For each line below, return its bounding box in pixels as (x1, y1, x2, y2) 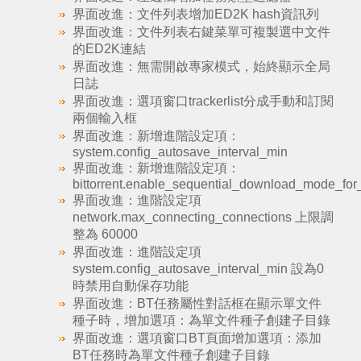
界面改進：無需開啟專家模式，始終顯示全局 (72, 60, 330, 73)
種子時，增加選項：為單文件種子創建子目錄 (72, 313, 330, 327)
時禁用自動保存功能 (72, 279, 189, 293)
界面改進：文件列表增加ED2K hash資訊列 (72, 7, 319, 21)
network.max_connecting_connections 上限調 (72, 210, 334, 224)
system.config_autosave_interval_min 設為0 (72, 262, 324, 276)
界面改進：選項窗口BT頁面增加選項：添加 (72, 331, 322, 345)
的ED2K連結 (72, 42, 146, 56)
